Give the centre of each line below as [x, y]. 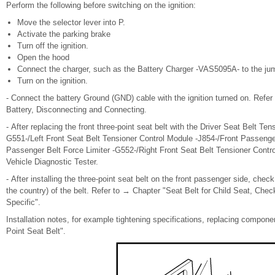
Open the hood [43, 57]
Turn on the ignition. [52, 81]
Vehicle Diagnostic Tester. [52, 162]
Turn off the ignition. [53, 46]
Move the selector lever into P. [71, 22]
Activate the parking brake [64, 34]
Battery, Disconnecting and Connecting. [76, 110]
